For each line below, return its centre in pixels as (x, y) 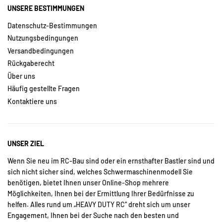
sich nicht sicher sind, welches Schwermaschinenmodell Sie (100, 172)
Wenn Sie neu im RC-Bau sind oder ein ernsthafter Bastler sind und (111, 161)
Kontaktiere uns (32, 101)
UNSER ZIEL (26, 144)
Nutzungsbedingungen (43, 38)
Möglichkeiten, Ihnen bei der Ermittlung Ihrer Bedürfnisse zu (101, 194)
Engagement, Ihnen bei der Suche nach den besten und (93, 216)
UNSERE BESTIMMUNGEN (46, 8)
